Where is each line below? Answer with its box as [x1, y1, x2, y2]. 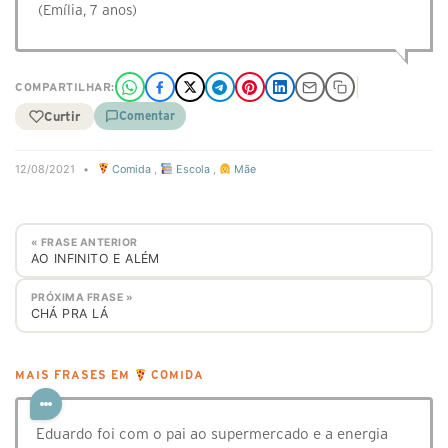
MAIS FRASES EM [15, 369, 134, 382]
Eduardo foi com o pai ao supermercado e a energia [36, 425, 388, 443]
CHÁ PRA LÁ [30, 305, 109, 321]
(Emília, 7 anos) [38, 2, 137, 18]
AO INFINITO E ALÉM [30, 250, 160, 266]
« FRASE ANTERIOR [30, 235, 138, 249]
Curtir [44, 109, 80, 123]
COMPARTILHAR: [15, 81, 115, 93]
